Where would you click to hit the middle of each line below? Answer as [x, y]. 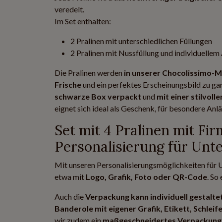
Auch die [70, 196]
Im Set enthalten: [83, 21]
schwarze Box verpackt [98, 96]
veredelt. [70, 9]
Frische [68, 84]
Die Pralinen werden [89, 73]
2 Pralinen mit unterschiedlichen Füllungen [141, 41]
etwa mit [70, 177]
